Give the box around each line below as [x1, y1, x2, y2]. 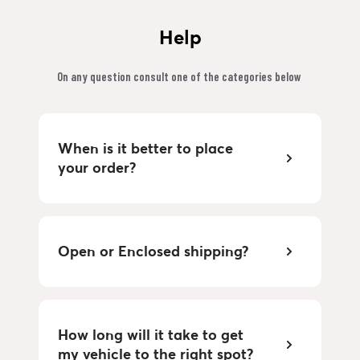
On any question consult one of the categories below [56, 68, 304, 84]
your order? [58, 157, 136, 177]
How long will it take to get [58, 325, 243, 344]
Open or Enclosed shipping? [58, 241, 248, 260]
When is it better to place [58, 138, 233, 157]
